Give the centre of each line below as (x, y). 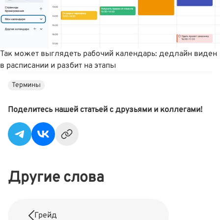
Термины (26, 85)
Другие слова (56, 178)
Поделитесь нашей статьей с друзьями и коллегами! (105, 110)
